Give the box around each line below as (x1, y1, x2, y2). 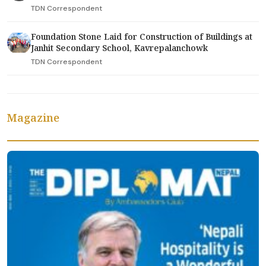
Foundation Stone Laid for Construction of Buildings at (31, 31, 252, 42)
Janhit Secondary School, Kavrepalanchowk (31, 42, 208, 53)
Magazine (7, 110, 59, 125)
